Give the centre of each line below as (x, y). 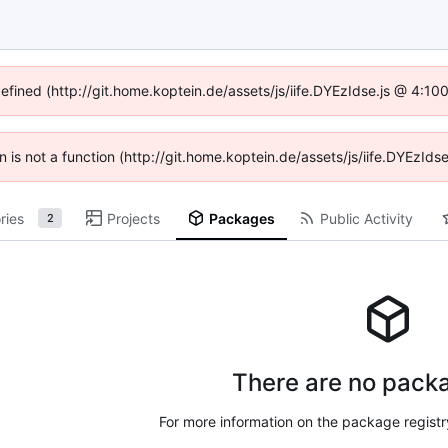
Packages (241, 218)
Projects (134, 218)
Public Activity (366, 218)
